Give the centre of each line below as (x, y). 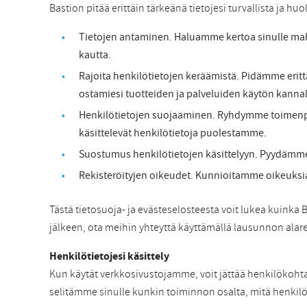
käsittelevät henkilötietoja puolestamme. (173, 133)
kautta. (95, 55)
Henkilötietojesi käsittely (109, 256)
